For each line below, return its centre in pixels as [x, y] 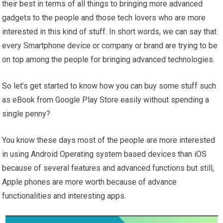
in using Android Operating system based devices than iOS [105, 154]
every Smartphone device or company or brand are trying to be [110, 46]
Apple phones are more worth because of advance [90, 182]
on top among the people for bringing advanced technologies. [109, 60]
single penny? [26, 114]
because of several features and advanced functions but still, [108, 168]
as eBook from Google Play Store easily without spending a [106, 100]
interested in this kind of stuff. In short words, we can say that [110, 32]
